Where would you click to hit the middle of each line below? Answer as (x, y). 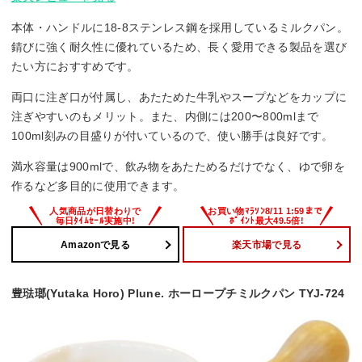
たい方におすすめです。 (75, 67)
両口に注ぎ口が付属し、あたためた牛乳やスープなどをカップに (179, 97)
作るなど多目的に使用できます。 (98, 186)
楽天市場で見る (267, 244)
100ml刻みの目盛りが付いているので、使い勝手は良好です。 (173, 136)
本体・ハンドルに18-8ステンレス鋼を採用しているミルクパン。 (180, 28)
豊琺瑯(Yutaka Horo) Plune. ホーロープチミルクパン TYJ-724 (178, 294)
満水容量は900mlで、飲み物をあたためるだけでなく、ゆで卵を (178, 167)
